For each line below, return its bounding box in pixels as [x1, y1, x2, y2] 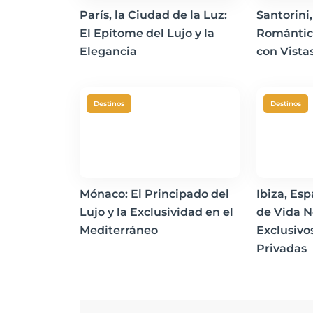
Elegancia [80, 45, 137, 58]
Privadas [256, 242, 307, 255]
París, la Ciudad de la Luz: [80, 8, 227, 22]
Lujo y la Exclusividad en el [80, 205, 233, 219]
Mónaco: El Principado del [80, 187, 229, 201]
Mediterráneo [80, 224, 158, 237]
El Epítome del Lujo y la [80, 27, 214, 40]
